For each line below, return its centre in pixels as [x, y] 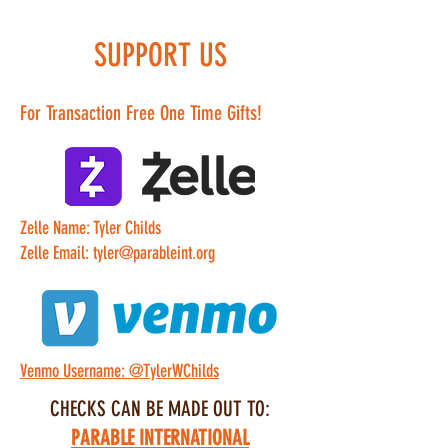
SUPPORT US [160, 55]
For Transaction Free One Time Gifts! [141, 113]
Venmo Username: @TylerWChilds [119, 371]
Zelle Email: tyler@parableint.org [117, 253]
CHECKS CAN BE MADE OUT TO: [160, 408]
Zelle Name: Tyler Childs [90, 228]
